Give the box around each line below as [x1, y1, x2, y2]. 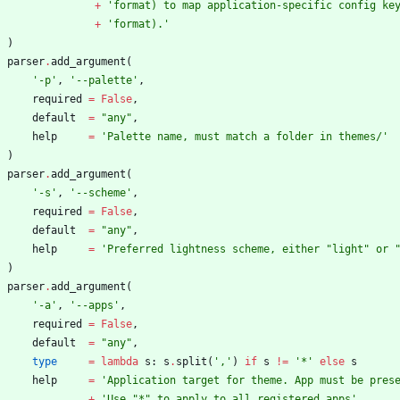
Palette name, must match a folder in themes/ [107, 130, 382, 144]
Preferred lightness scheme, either [107, 243, 326, 256]
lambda [101, 355, 138, 369]
